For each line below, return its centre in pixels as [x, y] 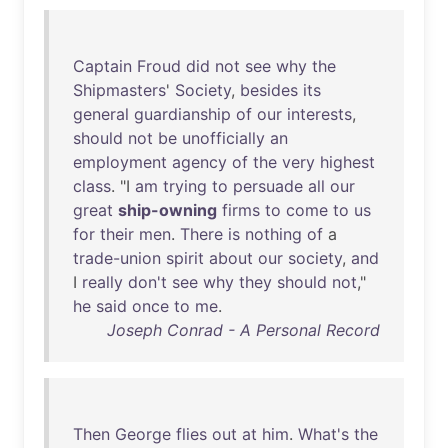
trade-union [117, 258]
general [101, 114]
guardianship [182, 114]
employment [120, 162]
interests [319, 114]
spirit [185, 258]
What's [323, 434]
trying [185, 186]
